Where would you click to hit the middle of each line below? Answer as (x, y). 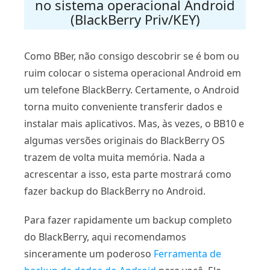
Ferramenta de (187, 254)
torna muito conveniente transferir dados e (123, 107)
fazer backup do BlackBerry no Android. (115, 191)
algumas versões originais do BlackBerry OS (124, 141)
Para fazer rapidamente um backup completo (128, 220)
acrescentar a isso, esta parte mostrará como (128, 174)
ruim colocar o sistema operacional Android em (133, 73)
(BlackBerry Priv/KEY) (135, 20)
